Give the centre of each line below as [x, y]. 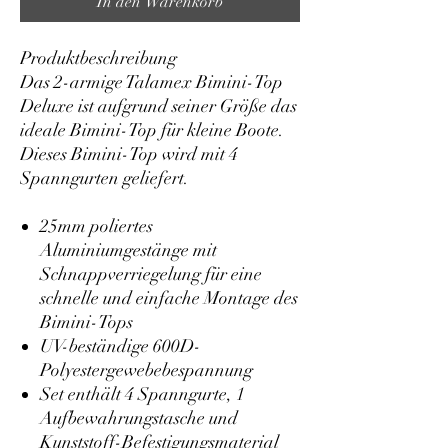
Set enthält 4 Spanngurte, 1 [142, 394]
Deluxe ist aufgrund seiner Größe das [158, 106]
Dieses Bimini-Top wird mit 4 [129, 154]
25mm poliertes [96, 226]
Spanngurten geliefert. [106, 178]
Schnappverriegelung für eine [151, 274]
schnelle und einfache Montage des [169, 298]
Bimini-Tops [86, 322]
